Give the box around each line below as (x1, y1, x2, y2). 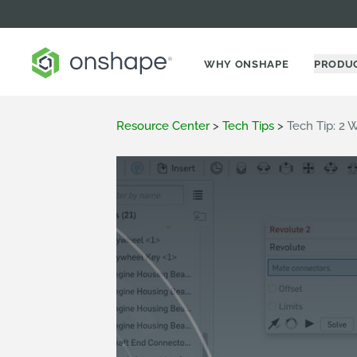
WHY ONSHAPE (204, 58, 289, 70)
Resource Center (116, 119, 210, 133)
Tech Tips (222, 119, 275, 133)
